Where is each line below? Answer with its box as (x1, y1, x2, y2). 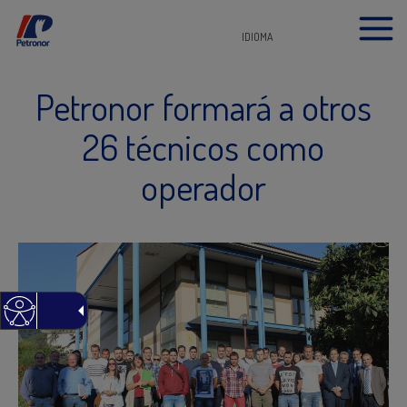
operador (141, 164, 266, 209)
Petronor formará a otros (35, 84, 372, 129)
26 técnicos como (83, 124, 324, 169)
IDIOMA (242, 30, 273, 44)
